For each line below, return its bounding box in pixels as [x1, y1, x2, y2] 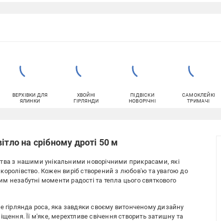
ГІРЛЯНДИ [73, 98, 99, 104]
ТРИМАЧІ [187, 98, 210, 104]
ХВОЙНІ [76, 92, 96, 98]
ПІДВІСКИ [130, 92, 154, 98]
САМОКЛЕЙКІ [182, 92, 215, 98]
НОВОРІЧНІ [129, 98, 156, 104]
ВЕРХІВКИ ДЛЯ [12, 92, 48, 98]
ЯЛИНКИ [19, 98, 40, 104]
